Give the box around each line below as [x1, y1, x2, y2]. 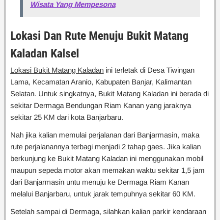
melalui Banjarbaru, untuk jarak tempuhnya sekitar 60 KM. [10, 190, 195, 198]
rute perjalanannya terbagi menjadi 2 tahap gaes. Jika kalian [10, 142, 201, 151]
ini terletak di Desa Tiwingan [104, 66, 194, 74]
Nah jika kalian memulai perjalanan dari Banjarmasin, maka [10, 131, 199, 139]
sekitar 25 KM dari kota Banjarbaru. [10, 113, 123, 121]
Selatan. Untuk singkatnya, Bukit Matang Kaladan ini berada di [10, 89, 209, 98]
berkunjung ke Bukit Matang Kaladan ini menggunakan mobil [10, 154, 203, 163]
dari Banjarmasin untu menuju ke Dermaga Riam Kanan [10, 178, 189, 186]
